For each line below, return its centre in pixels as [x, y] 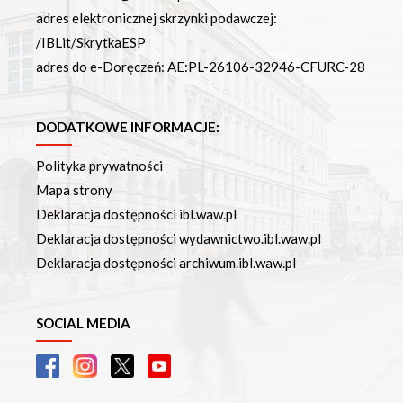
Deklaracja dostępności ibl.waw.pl [136, 215]
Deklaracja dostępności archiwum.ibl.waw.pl [166, 263]
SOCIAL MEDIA [83, 323]
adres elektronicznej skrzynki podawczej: [157, 18]
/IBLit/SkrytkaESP [91, 43]
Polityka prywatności [99, 166]
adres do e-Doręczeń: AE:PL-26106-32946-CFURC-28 [201, 67]
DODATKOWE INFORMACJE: [128, 127]
